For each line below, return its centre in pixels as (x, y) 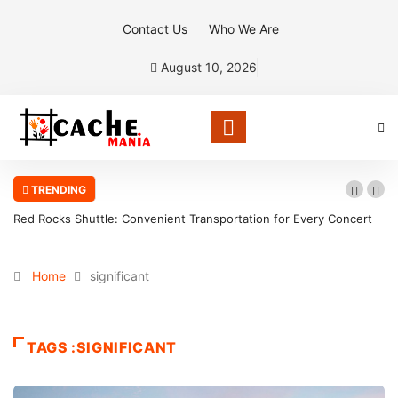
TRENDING (57, 189)
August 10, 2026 (207, 67)
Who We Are (244, 29)
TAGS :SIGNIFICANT (102, 347)
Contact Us (155, 29)
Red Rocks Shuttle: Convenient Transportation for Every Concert (193, 218)
